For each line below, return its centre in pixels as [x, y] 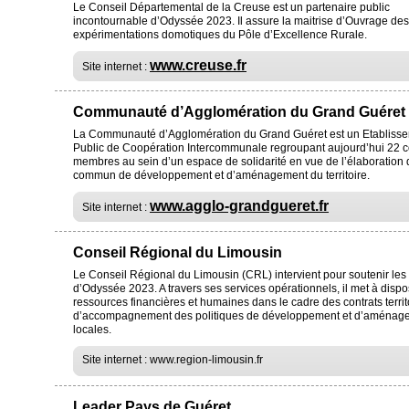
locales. [92, 330]
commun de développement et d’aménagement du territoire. [221, 175]
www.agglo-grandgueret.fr [239, 206]
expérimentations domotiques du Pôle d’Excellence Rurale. [220, 35]
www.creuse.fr [198, 65]
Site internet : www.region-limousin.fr [173, 360]
